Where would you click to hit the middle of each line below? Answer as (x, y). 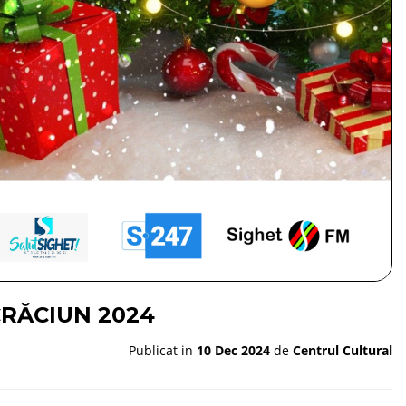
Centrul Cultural (343, 351)
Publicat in (163, 351)
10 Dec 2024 (233, 351)
